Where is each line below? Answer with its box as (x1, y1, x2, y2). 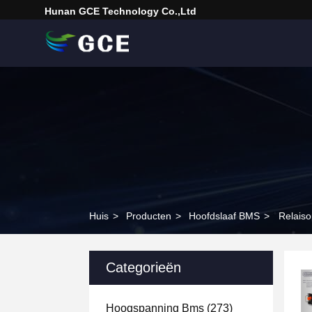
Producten (126, 210, 171, 221)
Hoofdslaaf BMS (189, 210, 260, 221)
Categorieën (106, 260, 181, 275)
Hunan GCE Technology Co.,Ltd (45, 6, 196, 17)
